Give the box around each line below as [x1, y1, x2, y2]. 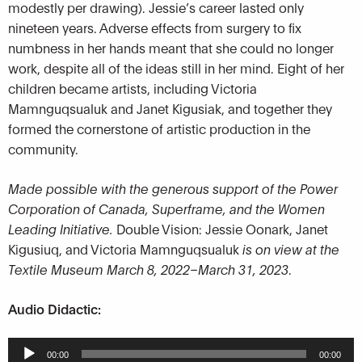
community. [8, 140, 78, 158]
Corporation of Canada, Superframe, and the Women [8, 200, 325, 217]
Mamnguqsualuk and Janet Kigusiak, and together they [8, 99, 332, 117]
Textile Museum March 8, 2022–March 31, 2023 [8, 260, 288, 278]
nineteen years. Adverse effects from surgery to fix [8, 19, 301, 36]
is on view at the [242, 240, 339, 258]
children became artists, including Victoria [8, 79, 257, 97]
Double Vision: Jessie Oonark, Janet [113, 220, 328, 238]
